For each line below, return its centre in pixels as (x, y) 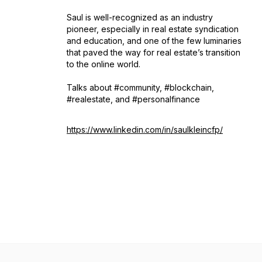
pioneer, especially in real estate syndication (153, 29)
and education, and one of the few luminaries (154, 41)
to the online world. (104, 64)
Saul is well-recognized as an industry (140, 17)
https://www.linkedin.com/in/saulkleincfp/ (145, 130)
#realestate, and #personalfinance (133, 99)
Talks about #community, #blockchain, (140, 87)
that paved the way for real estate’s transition (154, 52)
